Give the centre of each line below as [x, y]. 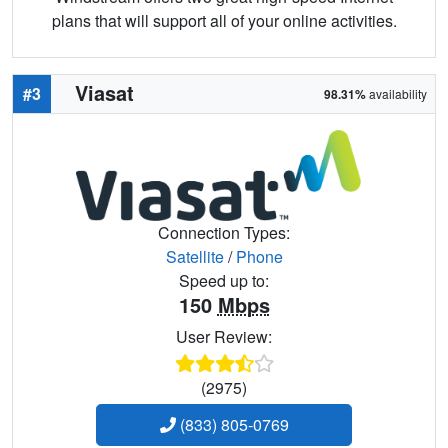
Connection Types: [224, 233]
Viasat [104, 92]
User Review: [224, 337]
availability [396, 93]
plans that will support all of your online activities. [224, 20]
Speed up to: [224, 281]
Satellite [194, 257]
